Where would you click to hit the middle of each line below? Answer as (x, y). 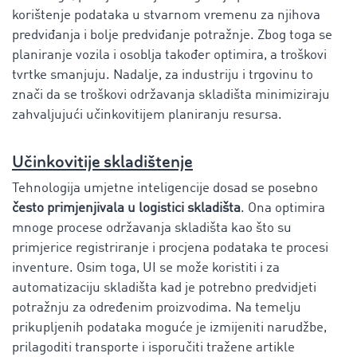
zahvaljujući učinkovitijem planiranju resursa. (147, 115)
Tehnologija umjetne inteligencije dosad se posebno (165, 188)
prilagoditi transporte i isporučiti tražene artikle (153, 347)
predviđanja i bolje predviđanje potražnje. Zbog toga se (172, 35)
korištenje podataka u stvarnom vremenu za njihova (166, 15)
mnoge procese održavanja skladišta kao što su (152, 228)
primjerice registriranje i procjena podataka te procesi (170, 248)
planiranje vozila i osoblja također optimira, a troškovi (169, 55)
